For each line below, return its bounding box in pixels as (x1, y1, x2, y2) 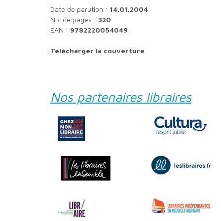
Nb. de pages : (50, 15, 96, 24)
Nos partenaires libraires (60, 89, 191, 105)
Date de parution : (55, 5, 108, 14)
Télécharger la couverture (50, 46, 145, 55)
